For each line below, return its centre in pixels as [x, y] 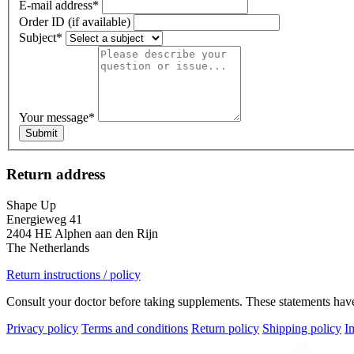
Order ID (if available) [75, 22]
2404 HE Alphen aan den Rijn [82, 233]
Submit [41, 134]
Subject [38, 38]
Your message [54, 118]
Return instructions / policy [73, 274]
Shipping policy [302, 328]
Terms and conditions [135, 328]
